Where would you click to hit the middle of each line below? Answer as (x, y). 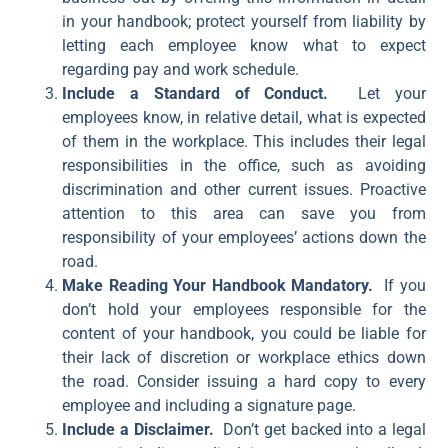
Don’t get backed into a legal (324, 430)
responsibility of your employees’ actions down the (244, 238)
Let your (391, 94)
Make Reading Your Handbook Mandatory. (223, 286)
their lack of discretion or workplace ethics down (244, 358)
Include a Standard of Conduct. (210, 94)
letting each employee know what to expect (244, 46)
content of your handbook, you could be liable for (244, 334)
